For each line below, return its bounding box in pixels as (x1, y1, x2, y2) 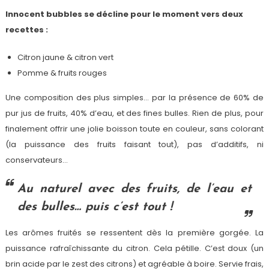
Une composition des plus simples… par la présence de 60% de (5, 91, 264, 103)
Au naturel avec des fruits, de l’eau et (17, 183, 252, 195)
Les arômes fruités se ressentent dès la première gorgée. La (5, 226, 264, 238)
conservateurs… (5, 154, 68, 166)
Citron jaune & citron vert (17, 51, 113, 63)
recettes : (5, 23, 48, 35)
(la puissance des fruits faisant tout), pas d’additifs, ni (5, 138, 264, 150)
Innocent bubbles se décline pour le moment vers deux (5, 8, 243, 20)
